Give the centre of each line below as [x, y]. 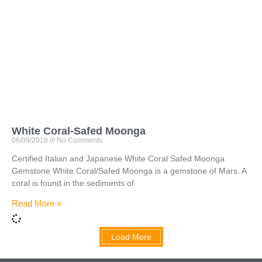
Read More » [37, 203]
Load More [131, 237]
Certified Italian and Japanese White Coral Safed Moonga [118, 158]
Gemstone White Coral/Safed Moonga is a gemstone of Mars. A [129, 170]
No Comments [79, 140]
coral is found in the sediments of [73, 183]
